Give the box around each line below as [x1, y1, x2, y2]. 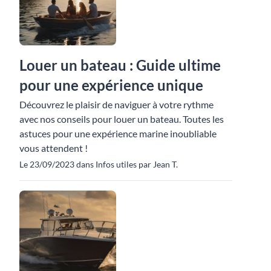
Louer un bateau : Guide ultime [19, 56, 221, 74]
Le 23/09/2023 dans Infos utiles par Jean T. [19, 159, 178, 170]
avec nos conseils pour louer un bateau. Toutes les [19, 113, 224, 125]
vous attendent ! [19, 142, 88, 154]
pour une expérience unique [19, 76, 203, 94]
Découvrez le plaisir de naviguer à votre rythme [19, 99, 214, 111]
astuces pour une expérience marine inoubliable [19, 128, 217, 140]
